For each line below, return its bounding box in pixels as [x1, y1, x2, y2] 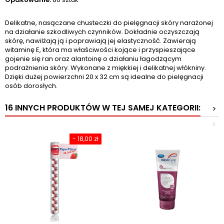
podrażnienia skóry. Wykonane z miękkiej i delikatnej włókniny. [5, 63, 206, 73]
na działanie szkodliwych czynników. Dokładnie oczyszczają [5, 27, 199, 37]
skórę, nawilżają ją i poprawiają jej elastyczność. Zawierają [5, 36, 196, 46]
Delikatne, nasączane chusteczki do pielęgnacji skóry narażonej [5, 18, 213, 28]
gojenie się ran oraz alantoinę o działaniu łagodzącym [5, 54, 181, 64]
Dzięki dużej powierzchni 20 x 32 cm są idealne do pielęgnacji [5, 72, 203, 82]
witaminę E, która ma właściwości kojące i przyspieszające [5, 45, 195, 55]
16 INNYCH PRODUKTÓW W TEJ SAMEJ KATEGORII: [5, 102, 200, 114]
